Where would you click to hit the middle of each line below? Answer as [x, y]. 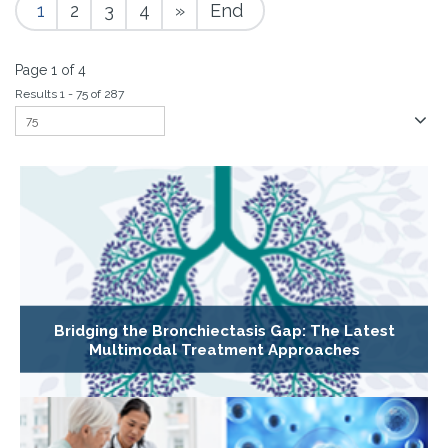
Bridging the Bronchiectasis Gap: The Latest [224, 330]
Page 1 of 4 [50, 70]
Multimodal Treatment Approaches [224, 349]
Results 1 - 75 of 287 [69, 94]
